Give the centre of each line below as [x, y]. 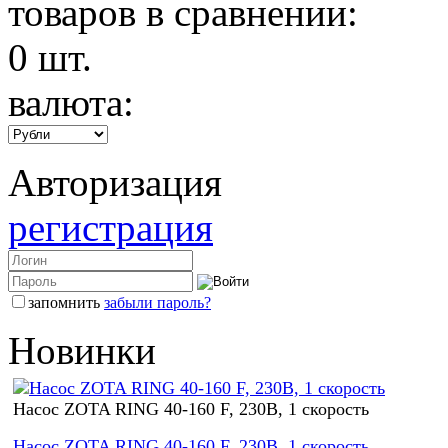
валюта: [71, 102]
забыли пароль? [157, 302]
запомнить [64, 302]
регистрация [110, 227]
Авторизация [115, 182]
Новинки [82, 350]
